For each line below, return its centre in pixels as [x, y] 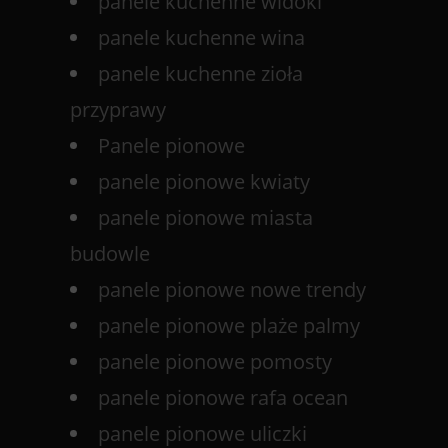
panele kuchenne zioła [200, 73]
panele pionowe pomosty [215, 361]
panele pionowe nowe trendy [232, 289]
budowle [110, 253]
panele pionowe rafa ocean [223, 397]
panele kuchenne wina [201, 37]
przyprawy [118, 109]
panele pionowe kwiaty [204, 181]
